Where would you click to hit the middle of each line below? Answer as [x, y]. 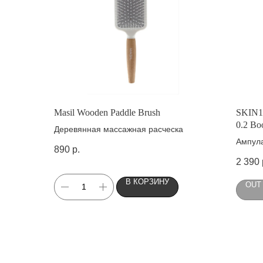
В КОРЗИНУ [147, 181]
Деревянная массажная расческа [120, 129]
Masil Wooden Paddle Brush [107, 112]
